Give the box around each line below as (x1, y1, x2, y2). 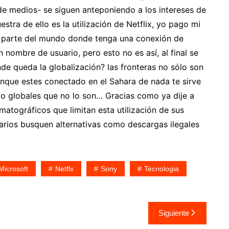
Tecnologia (144, 165, 179, 173)
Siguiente (158, 209, 189, 217)
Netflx (55, 165, 74, 173)
